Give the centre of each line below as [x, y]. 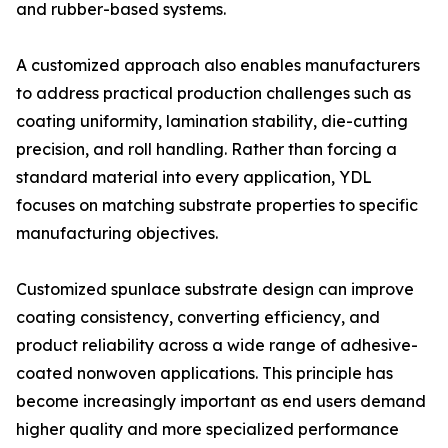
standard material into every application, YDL [194, 177]
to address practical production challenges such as [213, 93]
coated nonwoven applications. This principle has [204, 373]
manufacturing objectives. [117, 233]
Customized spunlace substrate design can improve [215, 289]
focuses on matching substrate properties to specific [217, 205]
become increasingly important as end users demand [221, 401]
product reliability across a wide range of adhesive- [217, 345]
